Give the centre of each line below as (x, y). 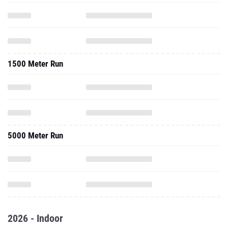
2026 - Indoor (35, 218)
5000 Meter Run (35, 135)
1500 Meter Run (35, 64)
